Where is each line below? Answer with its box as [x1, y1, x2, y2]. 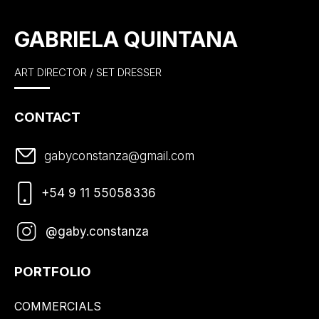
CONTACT [14, 108, 80, 125]
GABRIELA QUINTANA [14, 26, 238, 53]
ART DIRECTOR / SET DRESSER [14, 66, 162, 80]
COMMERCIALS [14, 298, 101, 313]
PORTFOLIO [14, 263, 91, 281]
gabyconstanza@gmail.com [44, 149, 194, 164]
